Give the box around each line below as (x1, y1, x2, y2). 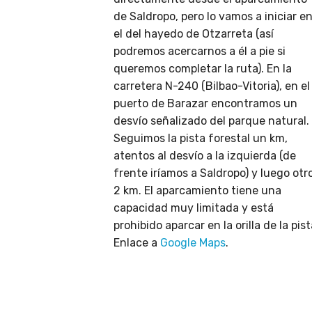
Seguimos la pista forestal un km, (114, 132, 288, 146)
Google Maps (160, 236, 226, 250)
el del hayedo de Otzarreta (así (114, 27, 274, 41)
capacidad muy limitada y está (114, 201, 274, 215)
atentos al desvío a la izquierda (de (114, 149, 296, 163)
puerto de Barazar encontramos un (114, 97, 297, 111)
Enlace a (114, 236, 160, 250)
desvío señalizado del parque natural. (114, 114, 309, 128)
